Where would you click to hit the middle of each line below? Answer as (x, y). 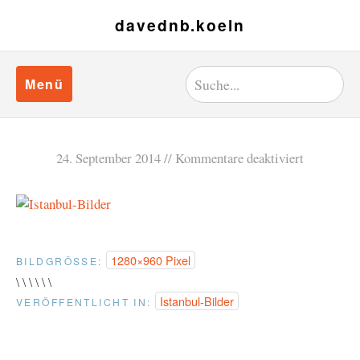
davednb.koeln (180, 25)
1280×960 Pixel (150, 260)
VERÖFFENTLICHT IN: (84, 302)
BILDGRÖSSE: (57, 261)
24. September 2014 (108, 158)
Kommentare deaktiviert (239, 158)
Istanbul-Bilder (196, 301)
